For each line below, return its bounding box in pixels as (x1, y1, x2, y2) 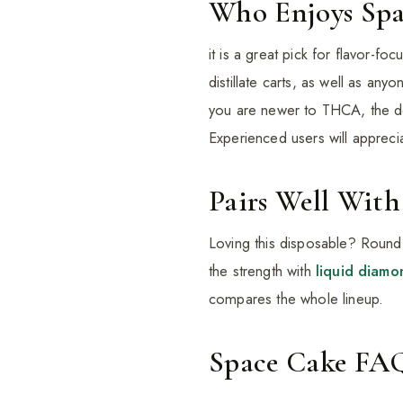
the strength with (209, 260, 316, 282)
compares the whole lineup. (209, 288, 384, 310)
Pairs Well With (209, 184, 400, 219)
